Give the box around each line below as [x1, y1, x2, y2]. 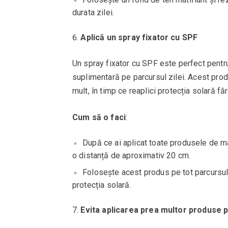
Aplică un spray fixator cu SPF [80, 32, 198, 42]
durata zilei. [72, 7, 115, 17]
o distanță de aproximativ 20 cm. [72, 150, 191, 160]
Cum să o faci [72, 112, 126, 122]
